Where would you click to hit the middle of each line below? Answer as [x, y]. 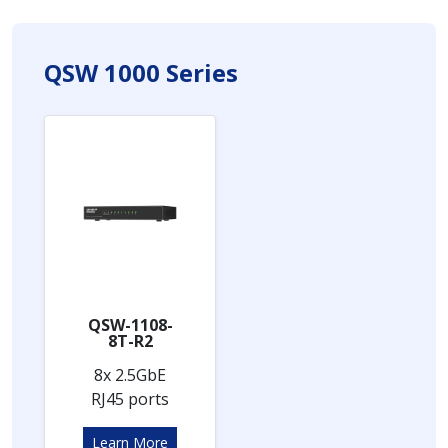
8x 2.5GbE [130, 374]
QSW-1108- [130, 324]
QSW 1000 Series [141, 72]
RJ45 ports [130, 398]
